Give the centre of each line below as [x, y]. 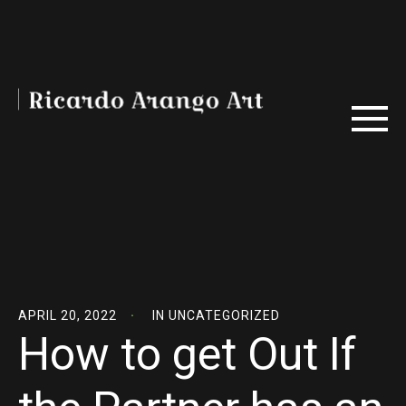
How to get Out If [187, 354]
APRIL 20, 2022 [68, 315]
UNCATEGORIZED [224, 315]
